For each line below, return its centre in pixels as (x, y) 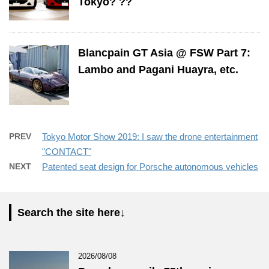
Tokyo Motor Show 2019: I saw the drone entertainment (150, 136)
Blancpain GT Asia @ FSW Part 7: (164, 53)
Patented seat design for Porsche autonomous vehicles (150, 166)
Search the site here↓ (71, 212)
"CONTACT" (67, 151)
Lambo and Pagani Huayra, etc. (158, 69)
